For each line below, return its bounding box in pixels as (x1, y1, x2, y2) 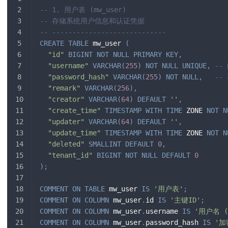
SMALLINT (89, 140, 121, 149)
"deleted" (48, 140, 84, 149)
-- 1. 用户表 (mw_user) (40, 6, 126, 14)
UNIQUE (182, 62, 207, 70)
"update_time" (48, 129, 101, 137)
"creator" (48, 95, 84, 104)
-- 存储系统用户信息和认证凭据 (40, 17, 145, 25)
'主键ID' (170, 196, 201, 205)
